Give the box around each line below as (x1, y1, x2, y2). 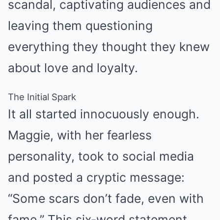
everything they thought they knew (8, 39, 210, 54)
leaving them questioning (8, 18, 153, 33)
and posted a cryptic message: (8, 170, 185, 185)
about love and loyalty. (8, 60, 138, 75)
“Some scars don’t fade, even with (8, 191, 204, 206)
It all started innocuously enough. (8, 107, 199, 121)
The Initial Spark (8, 91, 76, 102)
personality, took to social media (8, 149, 194, 164)
